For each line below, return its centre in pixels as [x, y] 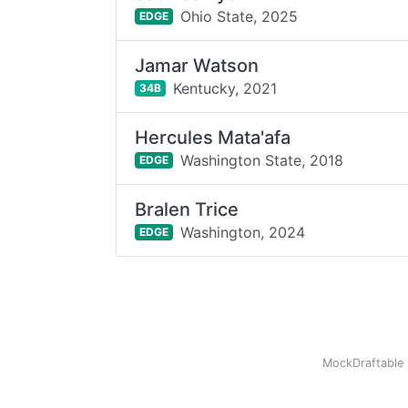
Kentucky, [205, 88]
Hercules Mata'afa [213, 138]
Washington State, [242, 160]
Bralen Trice [187, 209]
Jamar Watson [197, 66]
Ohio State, [218, 16]
